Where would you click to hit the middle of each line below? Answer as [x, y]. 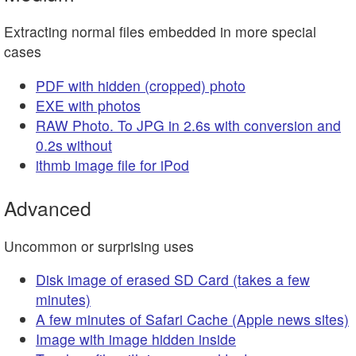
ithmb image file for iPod [112, 164]
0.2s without [74, 145]
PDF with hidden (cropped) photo [141, 85]
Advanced [48, 208]
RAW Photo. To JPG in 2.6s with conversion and [188, 125]
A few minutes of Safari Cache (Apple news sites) [192, 319]
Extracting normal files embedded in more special [160, 31]
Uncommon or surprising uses [99, 246]
